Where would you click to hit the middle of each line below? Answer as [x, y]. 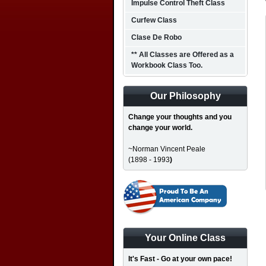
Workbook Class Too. [167, 65]
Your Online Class [185, 238]
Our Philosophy [185, 96]
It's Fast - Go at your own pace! [180, 259]
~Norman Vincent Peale [167, 149]
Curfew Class [154, 20]
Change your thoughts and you [180, 117]
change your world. [160, 128]
